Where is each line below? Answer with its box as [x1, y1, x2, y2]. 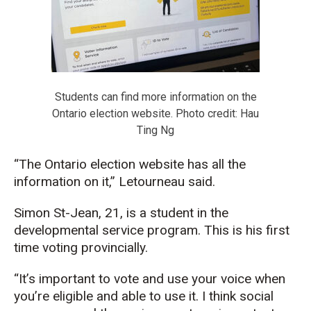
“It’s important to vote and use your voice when [14, 270, 285, 287]
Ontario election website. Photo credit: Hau [52, 106, 259, 120]
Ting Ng [137, 123, 174, 137]
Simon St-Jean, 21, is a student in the [14, 204, 228, 221]
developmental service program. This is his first [14, 221, 289, 238]
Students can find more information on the [54, 90, 257, 103]
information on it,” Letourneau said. [14, 173, 215, 190]
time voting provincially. [14, 239, 148, 255]
